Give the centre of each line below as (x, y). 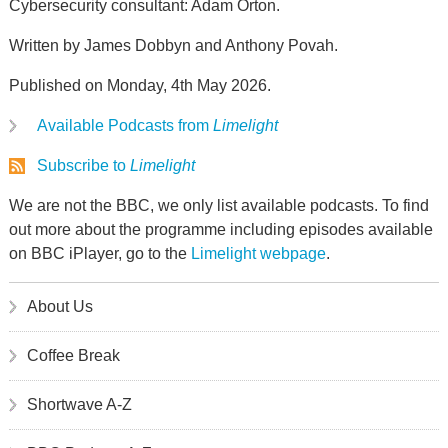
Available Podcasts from (124, 125)
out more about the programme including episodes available (220, 229)
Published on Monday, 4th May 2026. (139, 85)
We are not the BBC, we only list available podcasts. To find (218, 205)
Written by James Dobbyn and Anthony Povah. (173, 45)
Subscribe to (83, 165)
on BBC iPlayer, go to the (99, 253)
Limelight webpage (258, 253)
